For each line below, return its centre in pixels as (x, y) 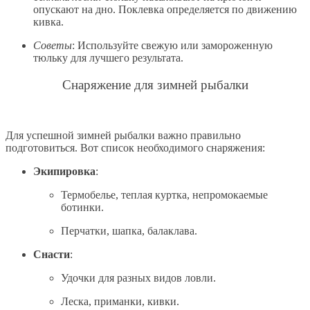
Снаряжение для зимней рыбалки (155, 85)
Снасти (52, 254)
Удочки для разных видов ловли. (138, 277)
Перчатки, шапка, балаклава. (129, 230)
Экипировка (64, 171)
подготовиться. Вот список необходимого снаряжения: (135, 147)
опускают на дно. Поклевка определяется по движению (165, 10)
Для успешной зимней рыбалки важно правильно (123, 135)
